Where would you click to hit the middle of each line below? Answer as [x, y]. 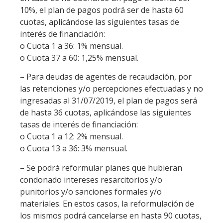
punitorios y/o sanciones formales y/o [91, 191]
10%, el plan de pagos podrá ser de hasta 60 [102, 10]
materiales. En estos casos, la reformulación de [107, 203]
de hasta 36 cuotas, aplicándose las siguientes [106, 113]
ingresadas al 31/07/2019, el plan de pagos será [109, 101]
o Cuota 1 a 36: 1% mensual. [71, 46]
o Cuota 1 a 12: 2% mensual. [71, 137]
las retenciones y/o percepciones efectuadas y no [111, 89]
